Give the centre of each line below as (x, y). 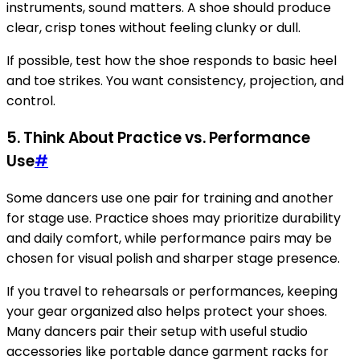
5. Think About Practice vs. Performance (158, 137)
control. (31, 101)
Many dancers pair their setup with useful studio (157, 331)
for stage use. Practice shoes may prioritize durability (174, 218)
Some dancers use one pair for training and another (170, 198)
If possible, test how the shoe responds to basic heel (172, 61)
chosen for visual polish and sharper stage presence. (173, 258)
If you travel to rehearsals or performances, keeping (172, 291)
